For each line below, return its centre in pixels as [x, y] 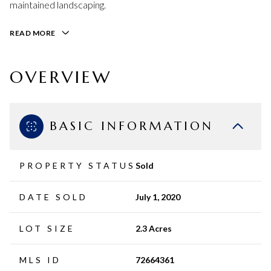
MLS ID [40, 260]
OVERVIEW [61, 77]
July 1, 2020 [158, 197]
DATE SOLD [54, 197]
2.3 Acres [154, 228]
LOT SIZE [47, 228]
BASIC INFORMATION [132, 126]
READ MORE [33, 33]
